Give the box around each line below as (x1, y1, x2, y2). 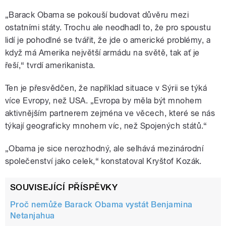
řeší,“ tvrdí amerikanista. (5, 61, 95, 71)
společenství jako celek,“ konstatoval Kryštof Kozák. (5, 156, 202, 166)
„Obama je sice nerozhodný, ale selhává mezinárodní (5, 144, 204, 154)
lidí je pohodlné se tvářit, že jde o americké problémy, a (5, 35, 211, 45)
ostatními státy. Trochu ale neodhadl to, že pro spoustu (5, 23, 211, 33)
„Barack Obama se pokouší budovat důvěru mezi (5, 10, 189, 20)
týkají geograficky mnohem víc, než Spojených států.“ (5, 121, 207, 131)
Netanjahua (10, 211, 55, 221)
